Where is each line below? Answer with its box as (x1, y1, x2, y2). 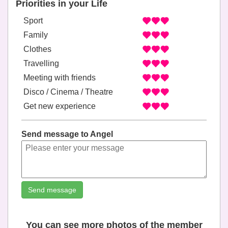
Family (23, 30, 48, 39)
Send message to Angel (21, 129, 113, 138)
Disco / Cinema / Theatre (23, 87, 113, 96)
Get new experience (23, 101, 96, 110)
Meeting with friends (23, 73, 96, 82)
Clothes (23, 44, 51, 53)
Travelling (23, 59, 59, 68)
